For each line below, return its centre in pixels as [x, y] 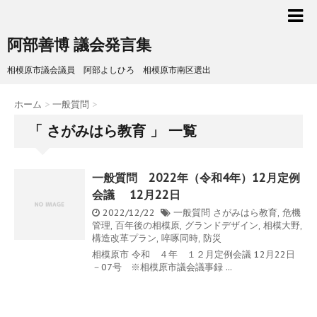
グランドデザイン [221, 225]
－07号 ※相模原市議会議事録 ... [162, 267]
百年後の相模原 [148, 225]
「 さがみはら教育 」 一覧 [113, 131]
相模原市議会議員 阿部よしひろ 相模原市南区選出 [109, 70]
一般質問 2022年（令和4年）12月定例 [196, 178]
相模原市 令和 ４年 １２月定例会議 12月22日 [194, 254]
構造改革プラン [124, 238]
